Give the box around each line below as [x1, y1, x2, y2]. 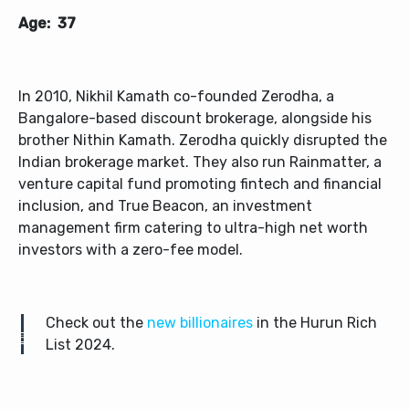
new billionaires [147, 314, 253, 332]
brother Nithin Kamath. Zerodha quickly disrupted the [18, 131, 387, 150]
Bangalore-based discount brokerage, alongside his [18, 110, 372, 128]
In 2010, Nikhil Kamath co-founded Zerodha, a [18, 88, 334, 106]
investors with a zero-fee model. [18, 241, 243, 259]
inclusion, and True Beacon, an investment [18, 197, 312, 215]
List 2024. [46, 336, 115, 354]
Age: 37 [18, 15, 76, 33]
